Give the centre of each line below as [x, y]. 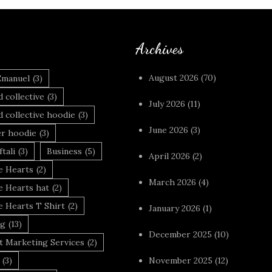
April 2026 [169, 156]
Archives [160, 49]
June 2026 [168, 130]
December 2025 [180, 235]
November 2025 [181, 261]
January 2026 [175, 209]
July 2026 [167, 104]
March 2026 [172, 182]
